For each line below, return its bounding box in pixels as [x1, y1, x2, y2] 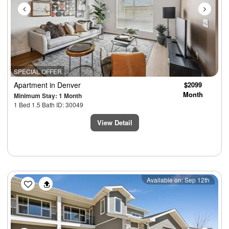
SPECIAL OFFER [13, 67, 62, 76]
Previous [26, 173, 65, 189]
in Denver [50, 80, 81, 90]
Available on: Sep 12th [147, 175, 210, 185]
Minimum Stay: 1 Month [14, 91, 82, 101]
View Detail [97, 118, 132, 128]
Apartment [14, 80, 50, 90]
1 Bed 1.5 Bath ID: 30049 [14, 100, 83, 109]
